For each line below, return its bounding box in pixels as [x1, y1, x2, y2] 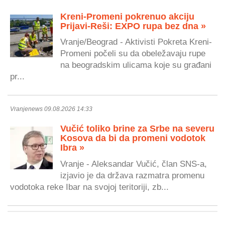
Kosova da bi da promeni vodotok [60, 133, 205, 144]
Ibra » [60, 143, 84, 153]
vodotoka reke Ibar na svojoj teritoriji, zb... [10, 182, 169, 191]
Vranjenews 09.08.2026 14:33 [10, 105, 92, 113]
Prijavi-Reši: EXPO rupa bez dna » [60, 21, 206, 31]
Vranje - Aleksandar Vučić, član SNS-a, [60, 159, 207, 168]
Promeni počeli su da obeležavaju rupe [60, 49, 205, 58]
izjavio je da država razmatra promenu [60, 170, 204, 180]
